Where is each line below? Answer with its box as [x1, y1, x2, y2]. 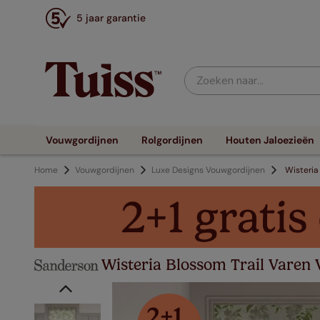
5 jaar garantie [76, 11, 146, 24]
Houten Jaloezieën [226, 134, 314, 146]
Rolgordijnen [141, 134, 203, 146]
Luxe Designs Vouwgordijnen [151, 164, 265, 176]
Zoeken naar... [184, 64, 251, 80]
